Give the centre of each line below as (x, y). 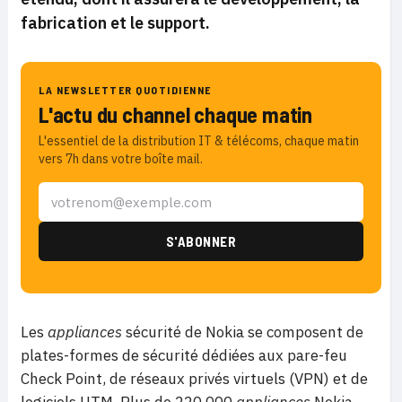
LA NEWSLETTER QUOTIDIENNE (125, 90)
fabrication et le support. (115, 23)
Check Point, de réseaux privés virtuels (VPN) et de (194, 379)
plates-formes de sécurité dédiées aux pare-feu (184, 355)
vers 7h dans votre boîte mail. (121, 159)
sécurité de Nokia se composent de (243, 332)
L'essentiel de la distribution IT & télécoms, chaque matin (199, 141)
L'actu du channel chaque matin (175, 114)
